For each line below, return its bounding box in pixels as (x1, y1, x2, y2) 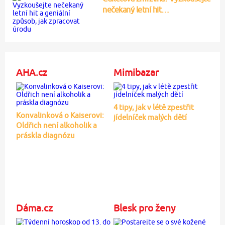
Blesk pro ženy (113, 202, 175, 213)
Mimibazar (113, 66, 159, 78)
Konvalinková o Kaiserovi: (16, 110, 104, 120)
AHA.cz (16, 66, 47, 78)
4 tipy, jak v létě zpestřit (113, 102, 194, 111)
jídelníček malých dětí (113, 113, 187, 122)
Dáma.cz (16, 202, 53, 213)
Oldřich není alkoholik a (16, 121, 97, 130)
